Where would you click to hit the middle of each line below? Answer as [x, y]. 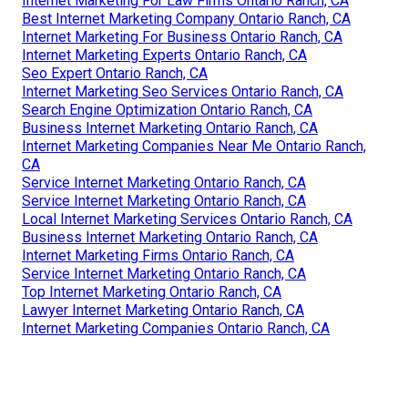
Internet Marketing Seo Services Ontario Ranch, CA [183, 91]
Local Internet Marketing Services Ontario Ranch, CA [187, 219]
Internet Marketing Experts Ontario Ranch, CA [164, 55]
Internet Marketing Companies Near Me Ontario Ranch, [194, 146]
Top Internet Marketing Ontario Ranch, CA [152, 291]
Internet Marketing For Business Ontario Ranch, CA [182, 36]
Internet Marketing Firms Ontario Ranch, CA [158, 255]
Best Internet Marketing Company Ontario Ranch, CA [186, 18]
